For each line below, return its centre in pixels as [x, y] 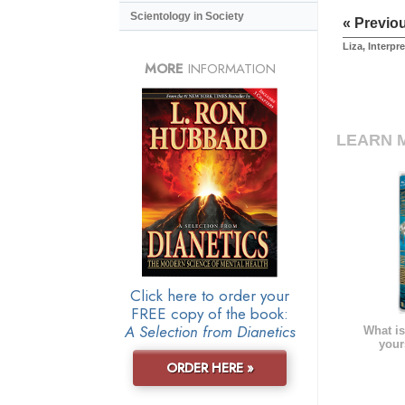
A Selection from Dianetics [210, 331]
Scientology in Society [187, 17]
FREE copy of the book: [210, 313]
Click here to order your [210, 295]
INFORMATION [229, 68]
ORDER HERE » [210, 367]
